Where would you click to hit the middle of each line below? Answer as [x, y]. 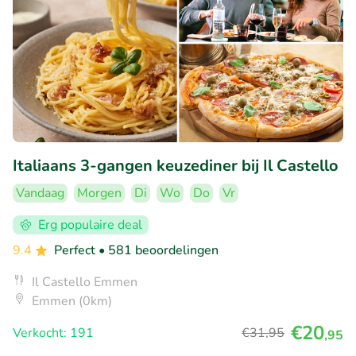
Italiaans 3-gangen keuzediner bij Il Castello [176, 165]
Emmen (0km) [72, 301]
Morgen [99, 193]
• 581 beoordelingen [159, 250]
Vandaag [40, 193]
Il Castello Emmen [85, 282]
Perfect [76, 250]
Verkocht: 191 [53, 333]
